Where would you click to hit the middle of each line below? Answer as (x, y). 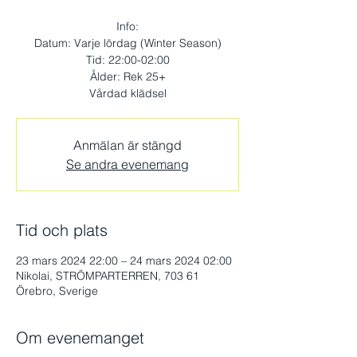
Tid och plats (62, 230)
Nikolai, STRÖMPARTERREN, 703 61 (108, 276)
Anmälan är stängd (127, 145)
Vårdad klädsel (127, 93)
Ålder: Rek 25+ (127, 76)
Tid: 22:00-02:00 (127, 60)
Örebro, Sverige (57, 291)
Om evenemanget (80, 337)
